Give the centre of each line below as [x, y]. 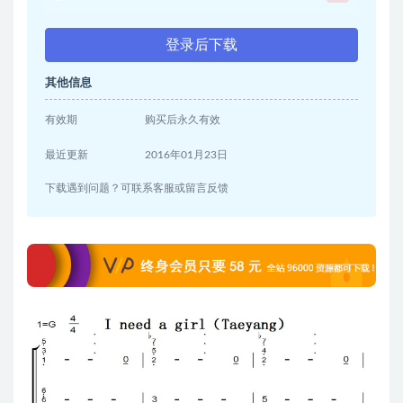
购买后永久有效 [183, 120]
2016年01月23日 [187, 155]
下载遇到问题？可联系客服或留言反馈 [137, 188]
